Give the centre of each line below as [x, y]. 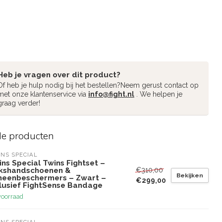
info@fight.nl [111, 94]
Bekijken [190, 175]
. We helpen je [158, 94]
